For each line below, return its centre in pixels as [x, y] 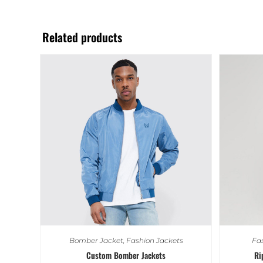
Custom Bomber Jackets [126, 255]
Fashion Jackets [154, 240]
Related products [82, 37]
